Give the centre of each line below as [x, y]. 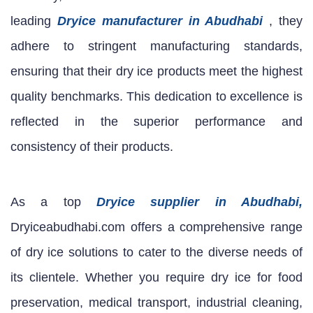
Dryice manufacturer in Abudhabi [163, 21]
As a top [53, 202]
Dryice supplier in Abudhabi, [199, 202]
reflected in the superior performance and [156, 121]
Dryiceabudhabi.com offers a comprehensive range [156, 227]
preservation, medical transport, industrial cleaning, [156, 302]
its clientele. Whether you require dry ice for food [156, 277]
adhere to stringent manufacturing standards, [156, 46]
